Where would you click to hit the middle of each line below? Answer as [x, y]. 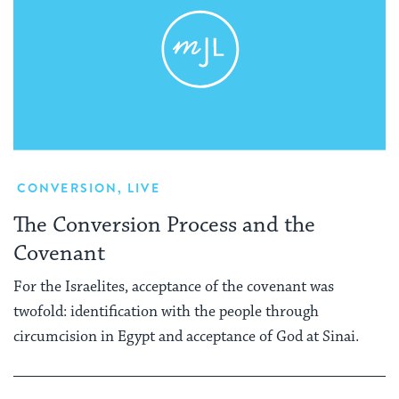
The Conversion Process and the [164, 225]
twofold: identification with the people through [166, 311]
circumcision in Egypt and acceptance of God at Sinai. [186, 336]
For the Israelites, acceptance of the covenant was [174, 286]
